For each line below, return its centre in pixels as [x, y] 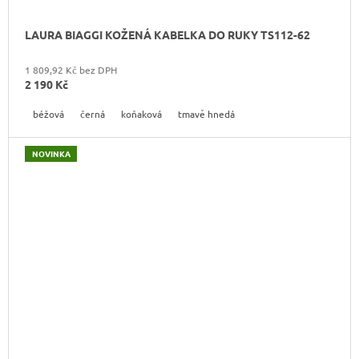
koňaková [141, 113]
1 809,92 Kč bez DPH [71, 69]
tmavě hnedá [206, 113]
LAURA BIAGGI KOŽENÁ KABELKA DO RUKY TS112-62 [167, 34]
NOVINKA [51, 153]
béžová [48, 113]
